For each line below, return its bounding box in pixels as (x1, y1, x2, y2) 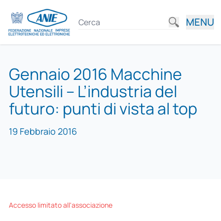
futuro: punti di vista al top (8, 98, 197, 119)
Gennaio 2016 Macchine (8, 63, 182, 85)
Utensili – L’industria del (8, 80, 177, 102)
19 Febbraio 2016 (8, 125, 77, 138)
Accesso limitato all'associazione (8, 200, 112, 210)
